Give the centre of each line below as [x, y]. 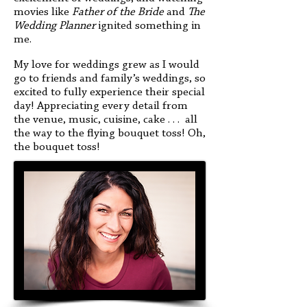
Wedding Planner [54, 26]
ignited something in [148, 26]
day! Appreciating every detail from [101, 106]
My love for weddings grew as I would [107, 65]
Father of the [103, 12]
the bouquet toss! [57, 147]
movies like [43, 12]
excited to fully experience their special [109, 92]
